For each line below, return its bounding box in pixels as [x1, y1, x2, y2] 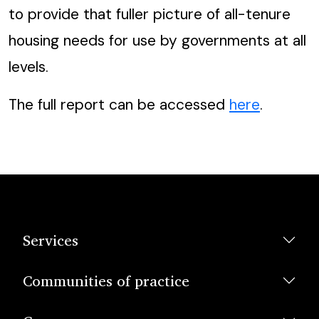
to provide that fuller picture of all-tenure [9, 4, 291, 23]
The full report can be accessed [9, 94, 229, 114]
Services [23, 227, 78, 252]
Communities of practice [23, 268, 189, 293]
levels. [9, 56, 48, 76]
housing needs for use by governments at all [9, 30, 306, 50]
